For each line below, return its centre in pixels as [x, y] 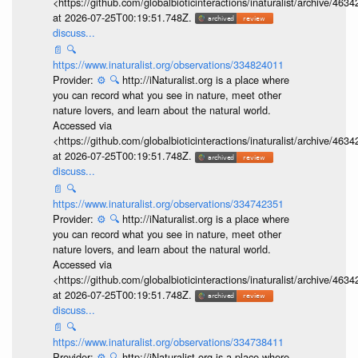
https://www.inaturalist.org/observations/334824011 [168, 65]
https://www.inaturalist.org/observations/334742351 [168, 203]
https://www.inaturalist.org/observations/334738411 [168, 342]
